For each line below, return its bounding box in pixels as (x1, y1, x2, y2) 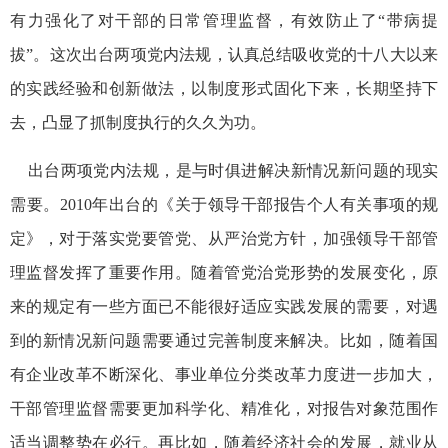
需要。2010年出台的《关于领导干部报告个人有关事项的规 (10, 195, 438, 213)
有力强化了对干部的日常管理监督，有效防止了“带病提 (10, 11, 438, 29)
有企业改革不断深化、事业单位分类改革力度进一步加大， (10, 365, 438, 383)
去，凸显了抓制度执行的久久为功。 (10, 113, 266, 131)
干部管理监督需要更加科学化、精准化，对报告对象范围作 (10, 399, 438, 417)
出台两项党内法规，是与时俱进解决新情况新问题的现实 (10, 161, 438, 179)
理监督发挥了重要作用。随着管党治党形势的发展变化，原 (10, 263, 438, 281)
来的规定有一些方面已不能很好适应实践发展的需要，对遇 (10, 297, 438, 315)
